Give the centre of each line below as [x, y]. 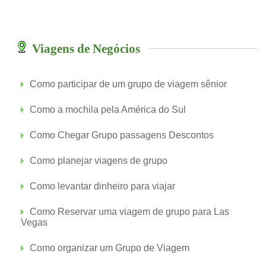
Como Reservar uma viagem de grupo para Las [129, 212]
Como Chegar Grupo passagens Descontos [122, 135]
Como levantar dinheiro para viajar [102, 186]
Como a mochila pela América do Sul [108, 110]
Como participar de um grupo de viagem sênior [128, 84]
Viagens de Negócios [86, 49]
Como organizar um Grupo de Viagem [110, 248]
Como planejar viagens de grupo [99, 161]
